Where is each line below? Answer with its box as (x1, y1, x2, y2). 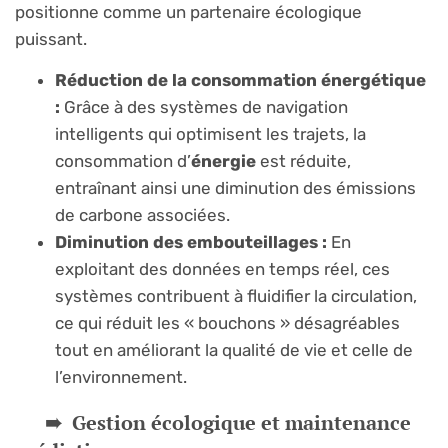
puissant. (15, 28, 87, 49)
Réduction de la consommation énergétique (55, 69, 426, 90)
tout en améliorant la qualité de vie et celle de (55, 339, 413, 360)
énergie (191, 150, 256, 171)
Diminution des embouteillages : (55, 231, 327, 252)
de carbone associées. (55, 204, 230, 225)
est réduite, (256, 150, 351, 171)
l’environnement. (55, 366, 187, 387)
